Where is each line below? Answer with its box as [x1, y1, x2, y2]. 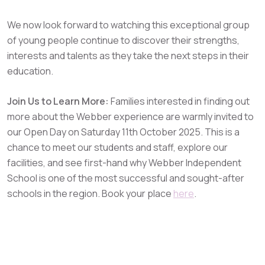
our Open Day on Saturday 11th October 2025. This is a [7, 125, 240, 138]
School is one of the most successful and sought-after [7, 172, 244, 185]
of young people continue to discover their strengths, [7, 34, 240, 47]
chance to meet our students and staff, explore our [7, 141, 228, 154]
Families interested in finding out [109, 95, 250, 108]
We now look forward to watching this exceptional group [7, 18, 250, 31]
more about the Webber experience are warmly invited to [7, 110, 254, 123]
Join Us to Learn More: [7, 95, 109, 108]
